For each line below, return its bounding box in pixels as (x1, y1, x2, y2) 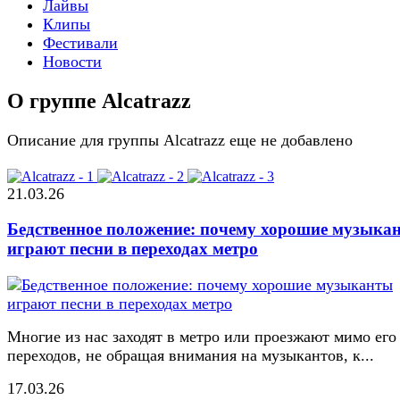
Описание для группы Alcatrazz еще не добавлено (7, 130, 353, 149)
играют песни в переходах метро (7, 239, 258, 259)
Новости (43, 52, 102, 71)
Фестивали (43, 33, 118, 52)
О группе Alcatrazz (7, 88, 191, 112)
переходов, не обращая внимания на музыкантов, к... (7, 346, 374, 365)
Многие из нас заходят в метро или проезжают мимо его (7, 328, 396, 346)
